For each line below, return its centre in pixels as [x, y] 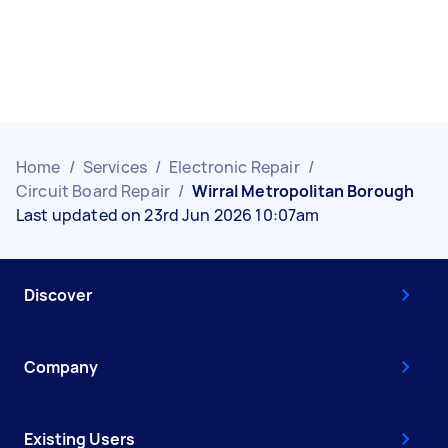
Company [61, 367]
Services [114, 167]
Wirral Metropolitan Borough [303, 191]
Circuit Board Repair [93, 191]
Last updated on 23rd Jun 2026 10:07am [168, 215]
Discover [58, 295]
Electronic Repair [234, 167]
